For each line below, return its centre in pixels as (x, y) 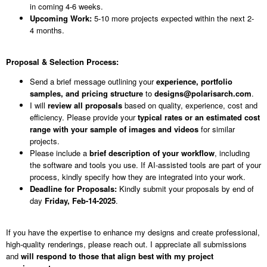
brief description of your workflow (152, 153)
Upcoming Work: (62, 18)
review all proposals (85, 105)
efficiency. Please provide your (84, 117)
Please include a (60, 153)
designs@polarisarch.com (203, 94)
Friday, (57, 201)
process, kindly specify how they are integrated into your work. (138, 177)
